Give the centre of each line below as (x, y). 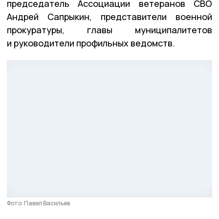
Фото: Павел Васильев (38, 203)
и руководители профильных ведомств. (91, 43)
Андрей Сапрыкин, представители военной (109, 16)
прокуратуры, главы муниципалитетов (109, 30)
